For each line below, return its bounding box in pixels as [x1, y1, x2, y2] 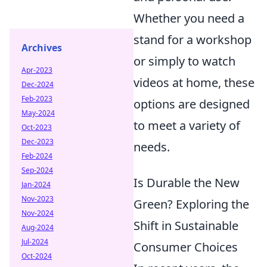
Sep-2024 [21, 165, 53, 175]
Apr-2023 [21, 65, 52, 75]
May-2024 [21, 108, 55, 118]
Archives [21, 41, 62, 54]
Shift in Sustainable [133, 217, 238, 234]
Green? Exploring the [133, 195, 249, 212]
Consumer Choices [133, 238, 238, 255]
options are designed [133, 95, 250, 112]
